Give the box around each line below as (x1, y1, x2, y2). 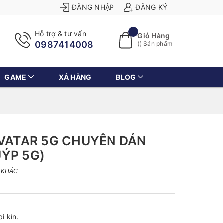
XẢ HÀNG (58, 73, 92, 81)
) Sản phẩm (139, 40, 172, 47)
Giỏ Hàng (137, 31, 170, 40)
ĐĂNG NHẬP (72, 3, 114, 11)
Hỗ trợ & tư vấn (35, 29, 86, 38)
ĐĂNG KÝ (135, 3, 167, 11)
